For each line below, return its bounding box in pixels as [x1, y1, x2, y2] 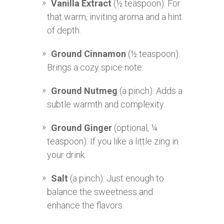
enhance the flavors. [47, 200, 124, 211]
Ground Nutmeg [51, 85, 117, 96]
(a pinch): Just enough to [68, 173, 164, 184]
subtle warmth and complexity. [47, 99, 165, 110]
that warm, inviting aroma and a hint [47, 11, 182, 22]
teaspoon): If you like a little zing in [47, 136, 178, 147]
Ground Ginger [51, 122, 112, 133]
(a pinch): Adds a [117, 85, 182, 96]
